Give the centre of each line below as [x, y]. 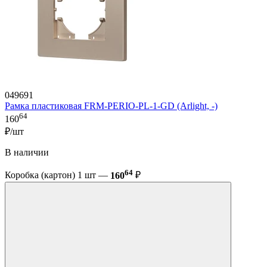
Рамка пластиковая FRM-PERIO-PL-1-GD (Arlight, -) [111, 106]
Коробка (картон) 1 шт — [58, 175]
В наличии [27, 153]
